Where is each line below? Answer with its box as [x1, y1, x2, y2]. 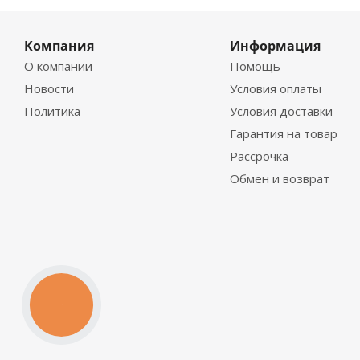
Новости [24, 80, 74, 97]
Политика [24, 103, 80, 120]
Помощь [229, 58, 280, 75]
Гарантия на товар [229, 125, 337, 142]
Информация [229, 37, 321, 55]
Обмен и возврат [229, 170, 329, 187]
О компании [24, 58, 92, 75]
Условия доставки [229, 103, 333, 120]
